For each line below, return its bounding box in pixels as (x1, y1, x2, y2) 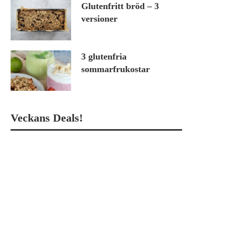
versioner (81, 14, 118, 24)
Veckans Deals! (11, 111, 83, 125)
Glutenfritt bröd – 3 (81, 1, 159, 12)
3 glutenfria (81, 51, 127, 62)
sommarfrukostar (81, 64, 150, 75)
